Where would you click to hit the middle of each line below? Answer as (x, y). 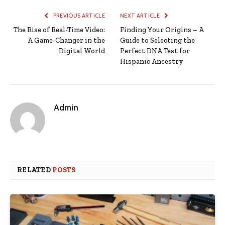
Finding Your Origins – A (162, 30)
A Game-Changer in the (66, 41)
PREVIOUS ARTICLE (78, 16)
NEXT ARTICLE (141, 16)
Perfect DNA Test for (155, 51)
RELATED (35, 170)
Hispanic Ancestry (152, 62)
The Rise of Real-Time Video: (59, 30)
